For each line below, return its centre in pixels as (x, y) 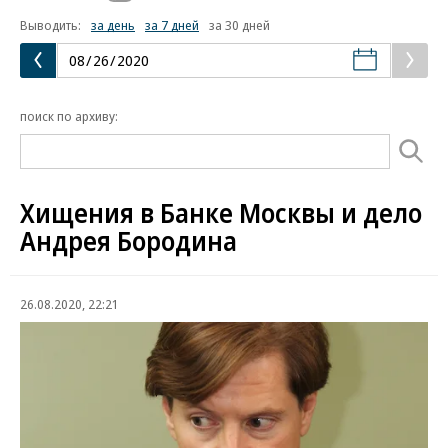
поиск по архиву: (69, 115)
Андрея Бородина (128, 240)
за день (113, 24)
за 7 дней (172, 24)
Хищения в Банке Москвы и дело (221, 212)
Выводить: (50, 24)
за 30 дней (239, 24)
